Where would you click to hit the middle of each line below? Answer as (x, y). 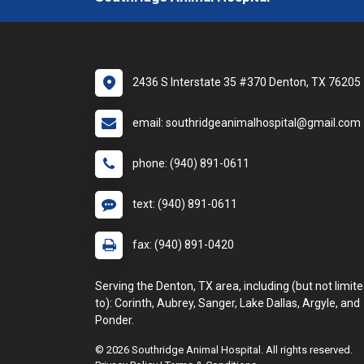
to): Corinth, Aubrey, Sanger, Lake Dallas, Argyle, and (227, 303)
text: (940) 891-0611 (185, 204)
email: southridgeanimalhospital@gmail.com (247, 123)
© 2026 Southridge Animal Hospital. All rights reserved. (224, 350)
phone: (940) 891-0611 (191, 164)
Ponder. (115, 321)
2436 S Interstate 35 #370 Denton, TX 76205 (247, 82)
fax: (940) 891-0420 (183, 245)
